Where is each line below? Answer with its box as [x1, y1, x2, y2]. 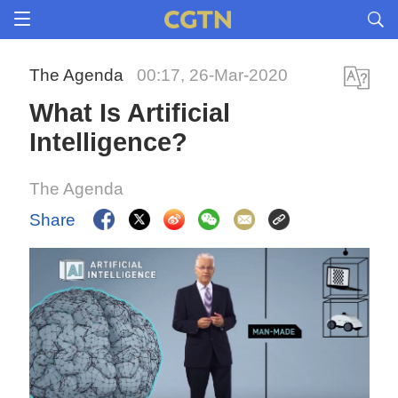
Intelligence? [29, 128, 188, 156]
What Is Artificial [29, 99, 231, 127]
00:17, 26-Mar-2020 [137, 66, 289, 84]
